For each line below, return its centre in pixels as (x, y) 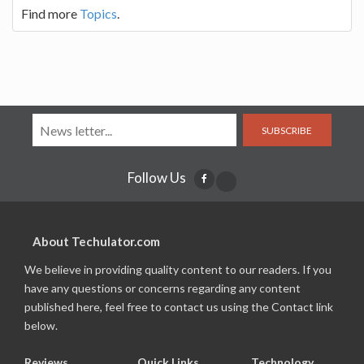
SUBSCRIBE (287, 130)
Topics (98, 13)
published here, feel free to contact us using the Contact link (179, 307)
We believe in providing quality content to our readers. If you (178, 269)
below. (41, 325)
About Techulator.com (96, 241)
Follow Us (157, 178)
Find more (50, 13)
